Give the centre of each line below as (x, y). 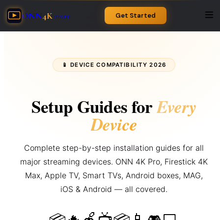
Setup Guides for (94, 107)
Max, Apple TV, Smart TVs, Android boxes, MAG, (114, 176)
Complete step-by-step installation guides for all (114, 148)
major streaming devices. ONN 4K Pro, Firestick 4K (114, 162)
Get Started (136, 15)
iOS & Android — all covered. (114, 189)
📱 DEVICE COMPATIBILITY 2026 (114, 65)
